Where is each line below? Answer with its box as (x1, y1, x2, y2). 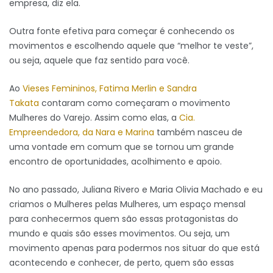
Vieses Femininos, (23, 82, 99, 95)
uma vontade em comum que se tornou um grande (9, 141, 234, 154)
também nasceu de (157, 126, 243, 139)
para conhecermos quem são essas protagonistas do (9, 213, 238, 225)
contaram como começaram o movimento (39, 97, 230, 110)
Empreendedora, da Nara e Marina (9, 126, 157, 139)
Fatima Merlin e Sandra (99, 82, 197, 95)
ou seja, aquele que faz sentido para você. (9, 54, 190, 67)
